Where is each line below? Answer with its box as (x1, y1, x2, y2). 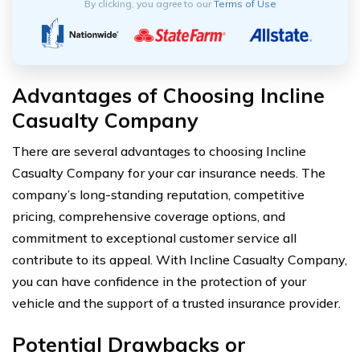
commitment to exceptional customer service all (12, 230, 297, 247)
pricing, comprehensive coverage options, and (12, 208, 285, 225)
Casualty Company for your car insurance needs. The (12, 165, 325, 182)
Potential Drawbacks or (12, 332, 246, 358)
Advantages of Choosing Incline (12, 83, 325, 108)
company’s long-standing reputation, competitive (12, 186, 305, 203)
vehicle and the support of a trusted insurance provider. (12, 295, 341, 312)
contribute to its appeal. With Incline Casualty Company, (12, 252, 347, 268)
